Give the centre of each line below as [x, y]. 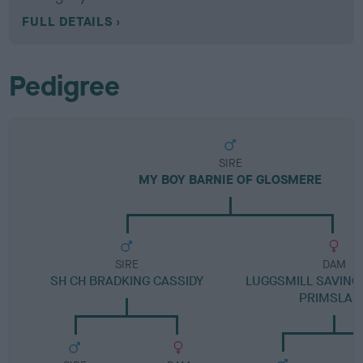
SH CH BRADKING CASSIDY [126, 281]
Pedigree [65, 86]
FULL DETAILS [67, 21]
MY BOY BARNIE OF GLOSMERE [231, 179]
